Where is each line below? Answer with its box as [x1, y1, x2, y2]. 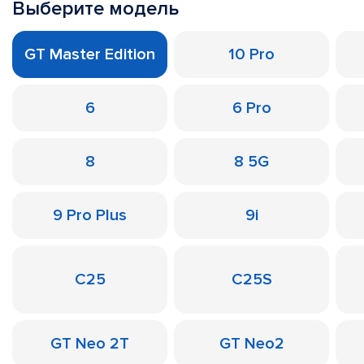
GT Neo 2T [50, 334, 129, 353]
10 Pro [228, 45, 275, 64]
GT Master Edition [24, 45, 155, 64]
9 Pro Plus [53, 206, 127, 225]
